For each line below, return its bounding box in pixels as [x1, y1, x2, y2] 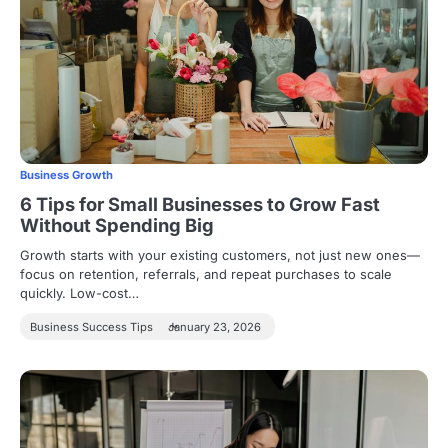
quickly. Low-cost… [20, 284, 139, 301]
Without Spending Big [20, 213, 214, 236]
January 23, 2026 [168, 319, 261, 334]
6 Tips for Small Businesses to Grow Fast [20, 192, 380, 215]
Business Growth [20, 167, 113, 182]
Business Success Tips [30, 319, 153, 334]
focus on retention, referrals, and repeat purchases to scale [20, 265, 392, 282]
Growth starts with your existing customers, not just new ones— [20, 246, 420, 263]
